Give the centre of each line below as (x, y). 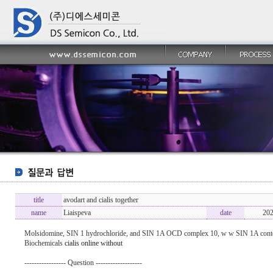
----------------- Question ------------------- (83, 263)
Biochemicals (44, 243)
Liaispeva (77, 213)
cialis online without (94, 243)
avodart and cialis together (101, 200)
